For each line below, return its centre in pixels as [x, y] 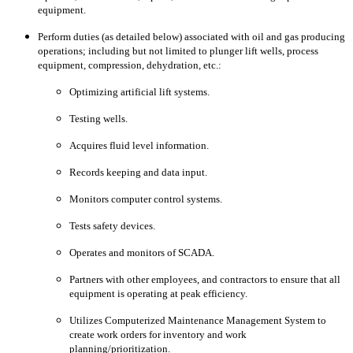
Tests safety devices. [112, 226]
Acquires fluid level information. [139, 146]
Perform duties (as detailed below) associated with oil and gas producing [191, 37]
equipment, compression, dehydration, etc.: [130, 65]
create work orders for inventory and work [158, 335]
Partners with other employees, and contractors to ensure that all [205, 280]
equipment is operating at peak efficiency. [158, 294]
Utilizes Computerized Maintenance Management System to [198, 321]
